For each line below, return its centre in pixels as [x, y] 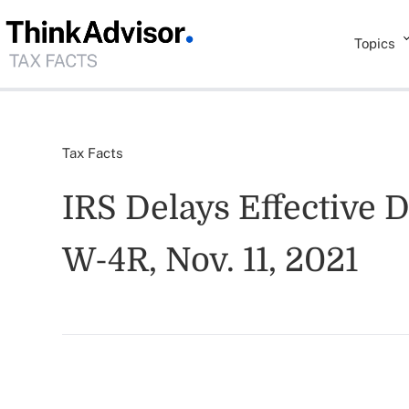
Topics [375, 43]
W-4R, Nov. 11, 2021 [210, 261]
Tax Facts [93, 153]
